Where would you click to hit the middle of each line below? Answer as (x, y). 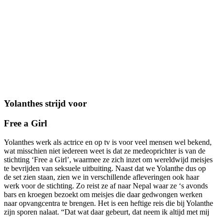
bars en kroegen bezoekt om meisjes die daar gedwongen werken (103, 194)
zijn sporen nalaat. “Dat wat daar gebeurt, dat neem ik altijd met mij (107, 212)
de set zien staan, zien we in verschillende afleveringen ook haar (101, 177)
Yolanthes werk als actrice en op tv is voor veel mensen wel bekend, (108, 142)
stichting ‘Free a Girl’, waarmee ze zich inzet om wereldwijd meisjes (108, 159)
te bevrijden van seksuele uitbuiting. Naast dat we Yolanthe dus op (105, 168)
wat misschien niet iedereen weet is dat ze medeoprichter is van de (105, 151)
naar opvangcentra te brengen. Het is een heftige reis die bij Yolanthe (108, 203)
